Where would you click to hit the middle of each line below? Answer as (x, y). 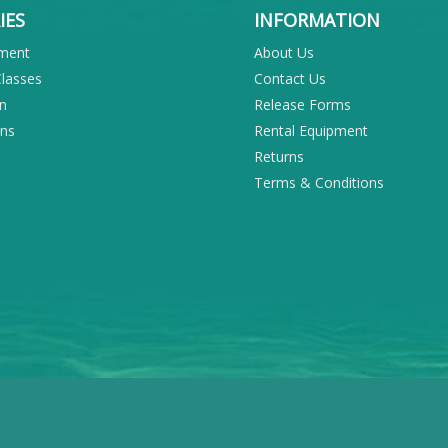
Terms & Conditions (319, 183)
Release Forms (302, 105)
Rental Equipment (311, 131)
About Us (284, 53)
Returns (279, 157)
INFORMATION (317, 20)
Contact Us (290, 79)
